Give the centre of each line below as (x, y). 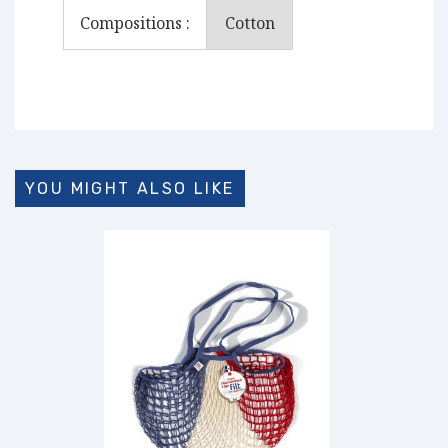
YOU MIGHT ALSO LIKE (130, 188)
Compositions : (135, 23)
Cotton (249, 23)
